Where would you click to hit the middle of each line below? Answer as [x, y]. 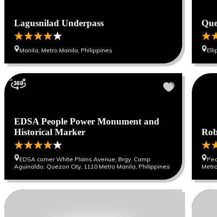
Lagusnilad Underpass [59, 23]
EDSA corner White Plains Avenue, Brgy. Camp [85, 159]
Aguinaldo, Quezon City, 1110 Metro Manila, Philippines [92, 166]
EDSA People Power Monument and [87, 121]
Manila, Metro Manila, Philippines [66, 50]
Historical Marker [50, 132]
